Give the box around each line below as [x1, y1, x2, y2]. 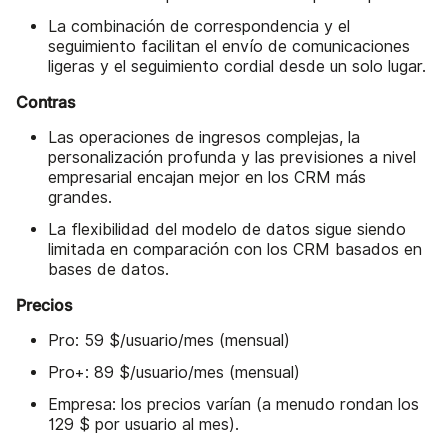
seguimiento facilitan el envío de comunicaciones [48, 36, 410, 56]
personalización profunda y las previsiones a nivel [48, 147, 416, 167]
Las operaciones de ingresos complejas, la [48, 127, 360, 147]
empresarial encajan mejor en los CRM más [48, 167, 366, 187]
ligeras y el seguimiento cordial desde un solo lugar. [48, 56, 426, 76]
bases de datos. [48, 259, 169, 279]
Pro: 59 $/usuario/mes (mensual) [48, 330, 290, 350]
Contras [16, 91, 75, 112]
